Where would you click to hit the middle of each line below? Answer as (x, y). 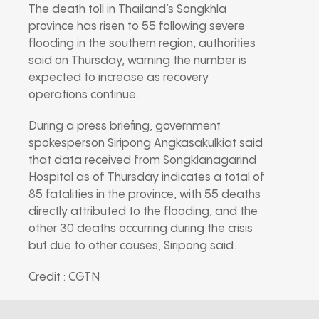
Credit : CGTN (64, 277)
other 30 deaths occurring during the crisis (141, 229)
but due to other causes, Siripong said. (132, 246)
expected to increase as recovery (119, 78)
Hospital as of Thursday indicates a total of (147, 177)
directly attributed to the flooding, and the (143, 211)
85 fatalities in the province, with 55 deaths (145, 194)
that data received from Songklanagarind (142, 160)
